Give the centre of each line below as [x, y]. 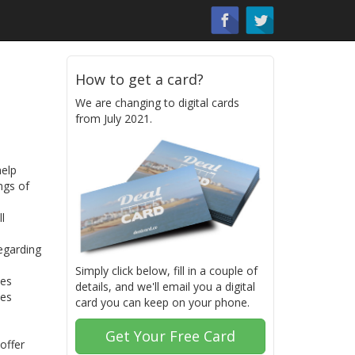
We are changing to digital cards [157, 103]
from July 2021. [113, 118]
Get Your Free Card [170, 336]
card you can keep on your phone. [162, 303]
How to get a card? [139, 79]
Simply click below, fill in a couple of [166, 271]
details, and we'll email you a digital [165, 287]
